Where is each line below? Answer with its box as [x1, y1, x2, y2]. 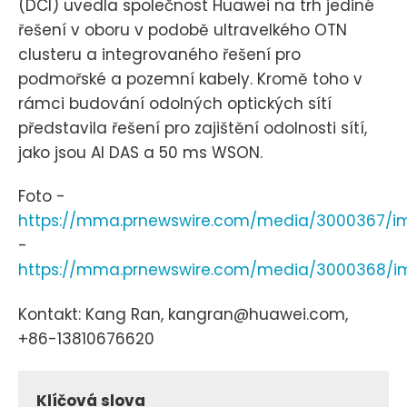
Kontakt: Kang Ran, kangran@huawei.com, [18, 303, 348, 325]
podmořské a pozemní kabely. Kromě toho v [18, 68, 362, 91]
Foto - [18, 185, 65, 208]
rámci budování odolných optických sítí [18, 93, 332, 115]
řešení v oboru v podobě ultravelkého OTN [18, 19, 347, 42]
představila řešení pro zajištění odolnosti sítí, [18, 117, 367, 140]
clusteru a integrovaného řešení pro [18, 44, 301, 66]
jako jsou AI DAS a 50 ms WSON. [18, 142, 263, 164]
